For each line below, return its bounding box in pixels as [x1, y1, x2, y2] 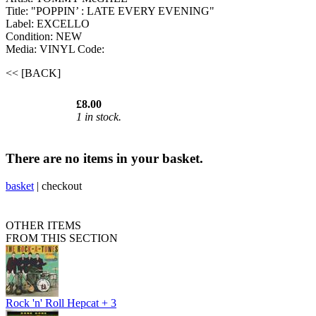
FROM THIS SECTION [6, 231, 118, 244]
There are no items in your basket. [6, 150, 203, 166]
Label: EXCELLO [6, 18, 90, 30]
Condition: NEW [6, 30, 82, 43]
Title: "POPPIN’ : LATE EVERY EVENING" [6, 5, 214, 18]
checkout [42, 179, 82, 192]
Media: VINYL [6, 43, 78, 56]
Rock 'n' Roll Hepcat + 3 [6, 296, 116, 309]
